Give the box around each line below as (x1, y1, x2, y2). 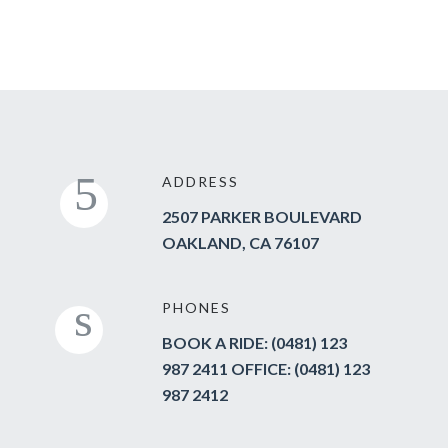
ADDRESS (162, 173, 239, 190)
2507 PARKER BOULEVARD (162, 207, 362, 226)
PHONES (162, 299, 231, 316)
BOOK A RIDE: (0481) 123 (162, 333, 347, 352)
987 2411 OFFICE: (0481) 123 (162, 359, 370, 378)
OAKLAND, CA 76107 (162, 233, 319, 252)
